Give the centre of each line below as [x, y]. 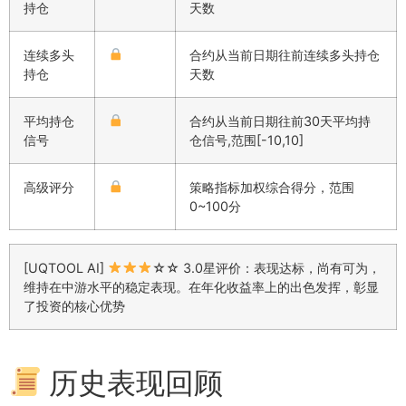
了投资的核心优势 [74, 305]
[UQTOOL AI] [66, 267]
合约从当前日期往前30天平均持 [280, 121]
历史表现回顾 [133, 382]
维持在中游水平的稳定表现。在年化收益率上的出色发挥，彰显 [201, 286]
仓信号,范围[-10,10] [246, 140]
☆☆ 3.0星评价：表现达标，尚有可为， [267, 267]
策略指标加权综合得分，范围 [272, 187]
